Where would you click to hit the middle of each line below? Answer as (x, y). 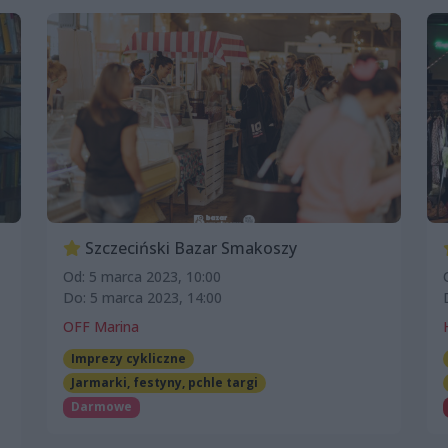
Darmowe (101, 407)
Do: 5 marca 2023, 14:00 (142, 297)
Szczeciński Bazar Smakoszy (189, 247)
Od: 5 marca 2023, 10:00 (142, 276)
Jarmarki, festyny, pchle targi (164, 383)
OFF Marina (101, 326)
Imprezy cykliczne (128, 358)
